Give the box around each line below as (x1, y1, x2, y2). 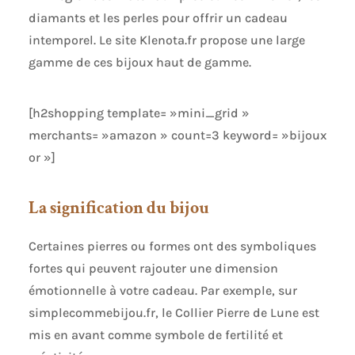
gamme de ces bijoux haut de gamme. (28, 54, 251, 70)
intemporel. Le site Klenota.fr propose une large (28, 32, 305, 48)
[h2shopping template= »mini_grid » (28, 105, 250, 120)
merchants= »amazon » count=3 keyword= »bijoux (28, 127, 326, 143)
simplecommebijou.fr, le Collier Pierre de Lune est (28, 304, 319, 320)
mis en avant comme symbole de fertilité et (28, 326, 283, 342)
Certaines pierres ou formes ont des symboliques (28, 238, 316, 254)
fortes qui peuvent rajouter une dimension (28, 260, 278, 276)
